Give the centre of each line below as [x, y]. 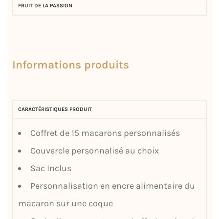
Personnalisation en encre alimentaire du [113, 186]
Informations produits [71, 65]
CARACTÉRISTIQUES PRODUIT [55, 109]
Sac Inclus [51, 168]
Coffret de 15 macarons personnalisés [106, 133]
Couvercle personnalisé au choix [95, 150]
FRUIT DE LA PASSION [45, 5]
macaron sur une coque [66, 203]
